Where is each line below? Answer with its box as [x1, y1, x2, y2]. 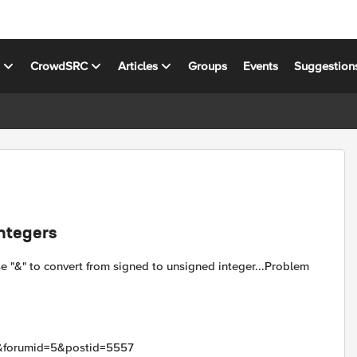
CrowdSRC [30, 58, 88, 73]
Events [243, 58, 279, 73]
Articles [118, 58, 159, 73]
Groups [188, 58, 228, 73]
